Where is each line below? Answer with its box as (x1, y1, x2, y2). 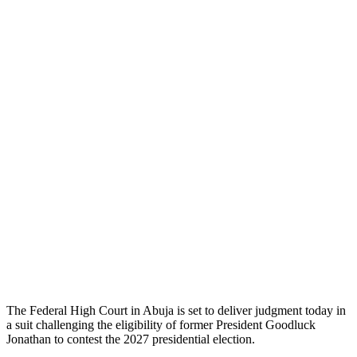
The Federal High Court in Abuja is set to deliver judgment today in (6, 304, 346, 318)
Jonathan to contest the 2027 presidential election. (6, 332, 255, 347)
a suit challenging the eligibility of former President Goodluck (6, 318, 316, 332)
